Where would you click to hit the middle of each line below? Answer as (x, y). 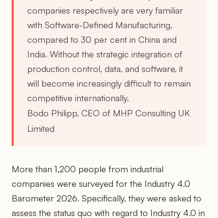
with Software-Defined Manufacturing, (100, 25)
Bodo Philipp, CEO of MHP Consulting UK (109, 113)
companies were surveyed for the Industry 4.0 (101, 183)
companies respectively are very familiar (105, 10)
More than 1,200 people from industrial (88, 169)
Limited (41, 128)
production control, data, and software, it (105, 68)
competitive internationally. (78, 98)
